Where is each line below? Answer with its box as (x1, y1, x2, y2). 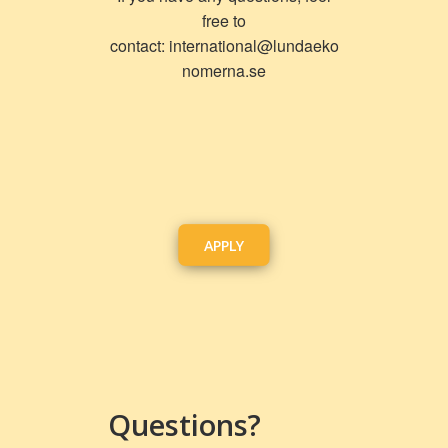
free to (202, 9, 246, 32)
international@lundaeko (168, 34, 339, 57)
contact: (109, 34, 169, 57)
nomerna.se (182, 59, 266, 82)
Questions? (108, 405, 261, 444)
